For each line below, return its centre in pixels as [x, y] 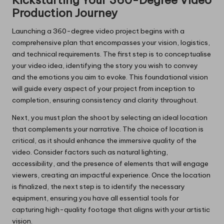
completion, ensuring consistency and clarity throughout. [105, 100]
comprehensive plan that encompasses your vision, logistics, [111, 43]
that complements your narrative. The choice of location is [108, 129]
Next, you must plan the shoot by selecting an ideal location [110, 118]
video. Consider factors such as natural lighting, [90, 152]
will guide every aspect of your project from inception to [103, 89]
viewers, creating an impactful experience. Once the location [111, 175]
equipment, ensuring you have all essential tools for [95, 198]
